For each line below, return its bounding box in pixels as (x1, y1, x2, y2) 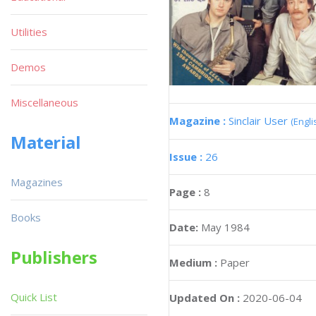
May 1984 (201, 219, 250, 234)
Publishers (11, 245, 97, 269)
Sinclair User (229, 113, 291, 128)
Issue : (169, 149, 205, 164)
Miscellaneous (11, 95, 78, 109)
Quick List (11, 290, 57, 304)
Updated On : (169, 290, 240, 305)
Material (11, 130, 81, 154)
